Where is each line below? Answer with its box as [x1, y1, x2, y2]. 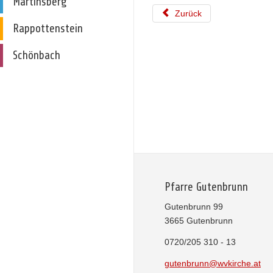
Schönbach [13, 49, 60, 62]
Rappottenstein [13, 22, 83, 35]
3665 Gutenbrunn [165, 216, 233, 225]
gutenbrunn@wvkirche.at [165, 258, 261, 268]
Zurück [174, 9, 202, 18]
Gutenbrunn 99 [165, 202, 223, 211]
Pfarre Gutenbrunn [165, 180, 248, 194]
